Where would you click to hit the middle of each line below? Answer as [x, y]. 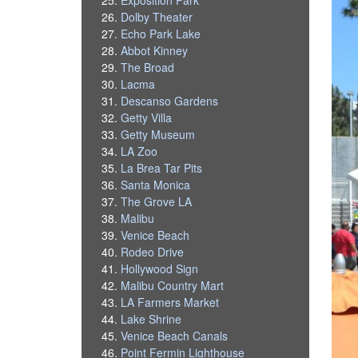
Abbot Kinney [155, 50]
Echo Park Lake [161, 33]
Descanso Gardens [170, 100]
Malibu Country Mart [173, 285]
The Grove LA [157, 201]
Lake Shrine [151, 318]
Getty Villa [147, 117]
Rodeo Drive [153, 251]
